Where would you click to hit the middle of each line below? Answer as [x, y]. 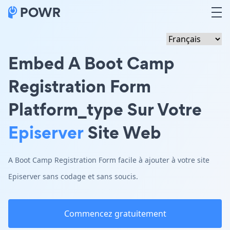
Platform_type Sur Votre [105, 109]
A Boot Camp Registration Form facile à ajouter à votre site [109, 160]
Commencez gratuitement [115, 214]
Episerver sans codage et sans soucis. [73, 176]
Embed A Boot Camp [91, 63]
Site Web [122, 132]
